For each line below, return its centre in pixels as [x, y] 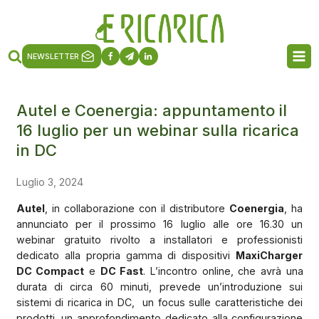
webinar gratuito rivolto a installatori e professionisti [159, 239]
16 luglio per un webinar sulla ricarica [157, 130]
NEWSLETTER [53, 56]
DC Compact [50, 271]
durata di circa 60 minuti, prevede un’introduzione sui [159, 286]
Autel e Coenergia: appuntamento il [151, 110]
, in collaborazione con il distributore [137, 208]
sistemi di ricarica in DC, [75, 302]
